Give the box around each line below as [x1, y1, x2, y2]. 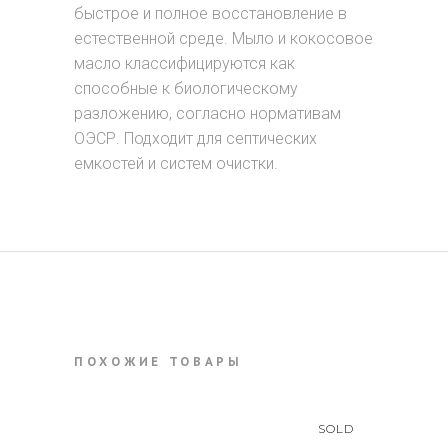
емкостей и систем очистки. [74, 154, 278, 173]
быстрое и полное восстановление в [74, 4, 347, 23]
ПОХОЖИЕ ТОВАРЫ [74, 354, 243, 369]
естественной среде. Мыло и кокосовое [74, 29, 373, 48]
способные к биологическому [74, 79, 298, 98]
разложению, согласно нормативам [74, 104, 341, 123]
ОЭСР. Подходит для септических [74, 129, 317, 148]
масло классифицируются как [74, 54, 295, 73]
